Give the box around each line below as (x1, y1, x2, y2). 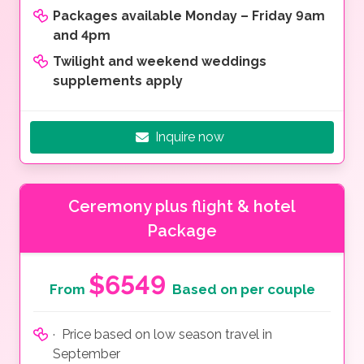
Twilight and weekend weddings (53, 54, 266, 70)
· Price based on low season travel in (53, 327, 272, 343)
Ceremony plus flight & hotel (68, 197, 296, 217)
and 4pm (53, 28, 110, 44)
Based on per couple (171, 281, 315, 298)
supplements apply (53, 73, 183, 89)
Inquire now (155, 129, 224, 145)
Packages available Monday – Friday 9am (53, 8, 325, 24)
